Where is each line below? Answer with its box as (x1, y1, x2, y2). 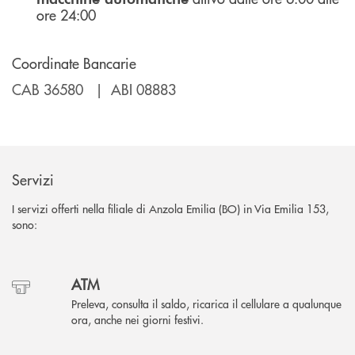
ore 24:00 (36, 4, 96, 25)
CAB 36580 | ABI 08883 (12, 78, 176, 99)
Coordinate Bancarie (12, 52, 136, 73)
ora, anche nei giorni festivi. (71, 311, 204, 327)
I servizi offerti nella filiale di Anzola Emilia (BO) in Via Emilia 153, (12, 200, 329, 217)
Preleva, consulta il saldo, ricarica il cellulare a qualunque (71, 295, 342, 311)
